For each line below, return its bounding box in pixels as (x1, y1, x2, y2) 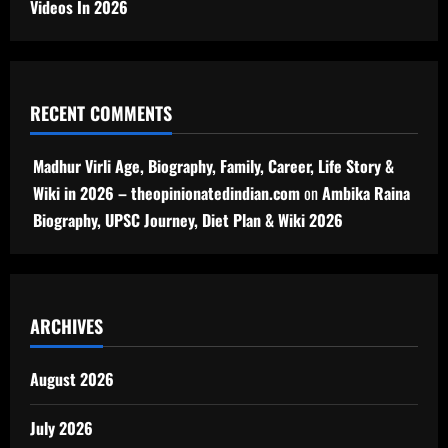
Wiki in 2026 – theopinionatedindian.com (33, 180, 300, 205)
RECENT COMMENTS (30, 99, 172, 126)
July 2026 (30, 415, 93, 440)
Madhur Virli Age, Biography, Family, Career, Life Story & (33, 153, 394, 178)
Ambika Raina (322, 180, 410, 205)
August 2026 (30, 366, 114, 391)
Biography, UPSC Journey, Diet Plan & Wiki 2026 (33, 207, 343, 232)
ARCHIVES (30, 312, 103, 339)
